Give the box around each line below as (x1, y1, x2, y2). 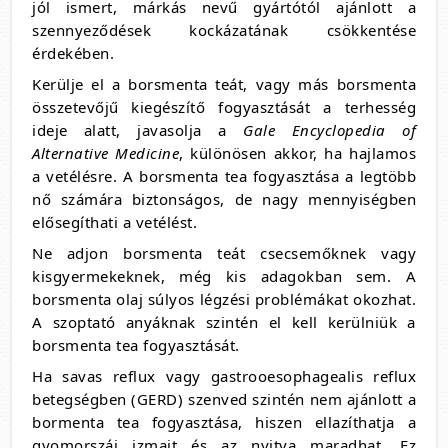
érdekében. (32, 43, 114, 63)
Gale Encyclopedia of (243, 120, 417, 140)
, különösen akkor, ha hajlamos (179, 143, 417, 163)
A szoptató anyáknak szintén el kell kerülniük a (32, 312, 416, 332)
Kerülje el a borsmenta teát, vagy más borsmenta (32, 74, 416, 94)
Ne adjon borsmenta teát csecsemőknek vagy (32, 243, 416, 263)
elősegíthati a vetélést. (32, 212, 197, 232)
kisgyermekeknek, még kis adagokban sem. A (32, 266, 416, 286)
